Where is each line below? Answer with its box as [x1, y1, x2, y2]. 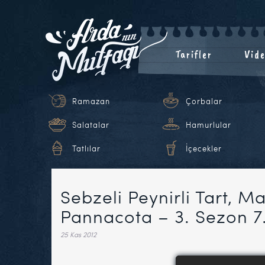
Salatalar [72, 119, 109, 130]
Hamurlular [186, 119, 231, 130]
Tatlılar [72, 143, 101, 154]
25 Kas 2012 [60, 230, 96, 239]
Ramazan [72, 96, 110, 106]
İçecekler [186, 143, 222, 154]
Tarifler [174, 48, 212, 61]
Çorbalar [186, 96, 222, 106]
